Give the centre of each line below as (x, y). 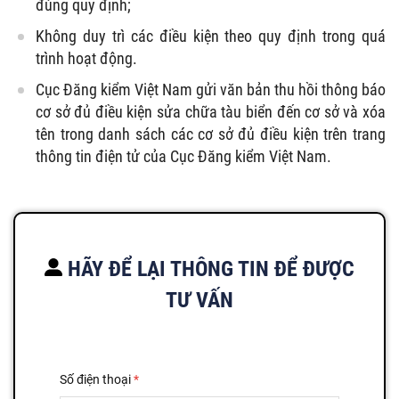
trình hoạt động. (86, 59)
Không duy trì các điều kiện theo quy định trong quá (211, 37)
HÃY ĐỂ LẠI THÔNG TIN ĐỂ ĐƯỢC (208, 269)
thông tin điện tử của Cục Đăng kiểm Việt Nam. (183, 157)
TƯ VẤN (199, 301)
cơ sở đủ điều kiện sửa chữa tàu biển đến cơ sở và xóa (211, 112)
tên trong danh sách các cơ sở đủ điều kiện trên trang (211, 134)
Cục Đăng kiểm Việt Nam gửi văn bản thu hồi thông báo (211, 90)
